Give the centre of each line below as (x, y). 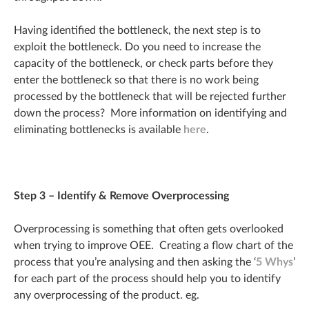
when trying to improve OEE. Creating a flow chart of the (153, 246)
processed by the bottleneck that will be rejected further (150, 97)
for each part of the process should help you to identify (147, 279)
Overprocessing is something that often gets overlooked (149, 229)
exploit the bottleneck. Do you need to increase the (137, 47)
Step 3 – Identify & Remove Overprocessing (121, 196)
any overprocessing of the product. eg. (107, 296)
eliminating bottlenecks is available (99, 130)
